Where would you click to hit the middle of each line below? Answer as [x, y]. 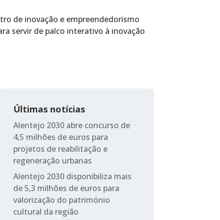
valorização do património [61, 200]
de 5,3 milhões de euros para [66, 188]
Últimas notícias [49, 109]
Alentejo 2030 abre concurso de [71, 125]
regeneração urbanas [52, 160]
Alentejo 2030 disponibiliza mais [72, 176]
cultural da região [46, 211]
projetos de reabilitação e [60, 149]
